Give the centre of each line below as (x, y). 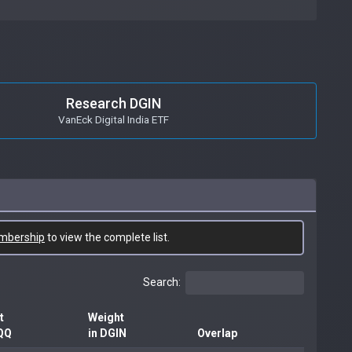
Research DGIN (114, 103)
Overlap (217, 333)
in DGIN (107, 333)
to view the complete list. (107, 237)
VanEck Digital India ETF (114, 119)
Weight (106, 317)
